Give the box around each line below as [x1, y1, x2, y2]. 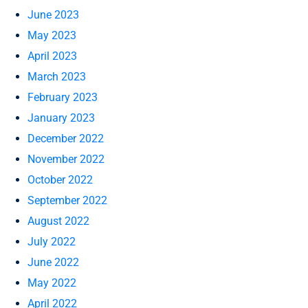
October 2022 [27, 173, 93, 186]
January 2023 [27, 111, 95, 124]
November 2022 [27, 153, 104, 166]
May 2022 [27, 276, 76, 289]
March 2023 [27, 70, 86, 83]
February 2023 [27, 91, 98, 104]
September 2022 [27, 194, 107, 207]
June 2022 [27, 256, 79, 269]
